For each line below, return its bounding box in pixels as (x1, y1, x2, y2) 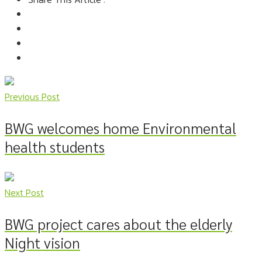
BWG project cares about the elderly (5, 214, 232, 234)
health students (5, 137, 105, 157)
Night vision (5, 233, 80, 253)
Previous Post (5, 89, 60, 104)
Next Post (5, 185, 44, 200)
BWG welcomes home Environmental (5, 118, 236, 138)
